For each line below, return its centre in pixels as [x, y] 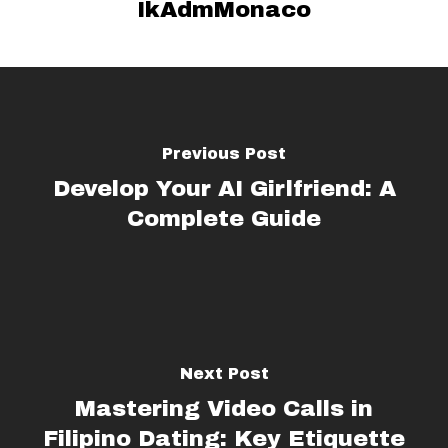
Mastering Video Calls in [224, 408]
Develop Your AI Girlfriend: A [224, 188]
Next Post [224, 373]
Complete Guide [224, 218]
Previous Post [224, 153]
